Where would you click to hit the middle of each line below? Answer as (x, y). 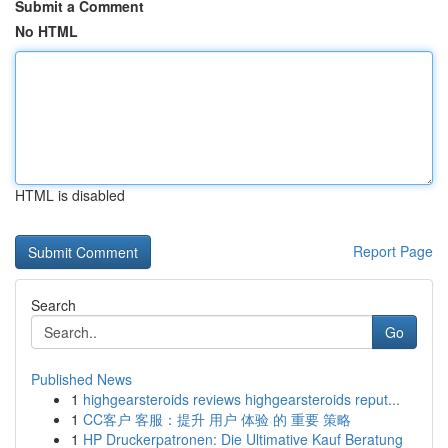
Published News (81, 379)
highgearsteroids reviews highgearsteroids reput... (241, 399)
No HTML (46, 31)
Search (53, 305)
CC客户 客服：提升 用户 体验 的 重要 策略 (217, 419)
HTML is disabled (70, 195)
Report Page (393, 251)
